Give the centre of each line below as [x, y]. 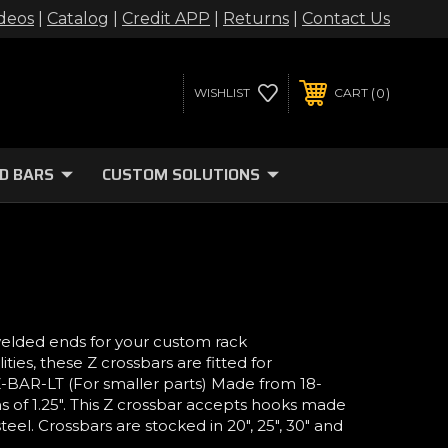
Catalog [78, 18]
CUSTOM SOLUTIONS [180, 174]
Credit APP [166, 18]
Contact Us [346, 18]
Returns [256, 18]
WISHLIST [221, 92]
